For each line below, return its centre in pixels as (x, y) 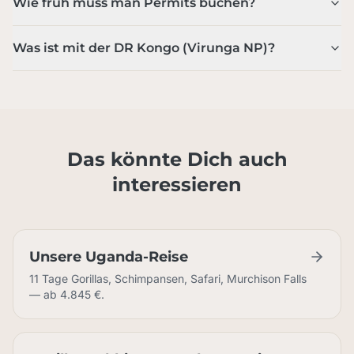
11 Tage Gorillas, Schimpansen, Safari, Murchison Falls (168, 279)
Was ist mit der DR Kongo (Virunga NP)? (144, 48)
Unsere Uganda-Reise (109, 257)
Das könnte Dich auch (177, 159)
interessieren (177, 185)
